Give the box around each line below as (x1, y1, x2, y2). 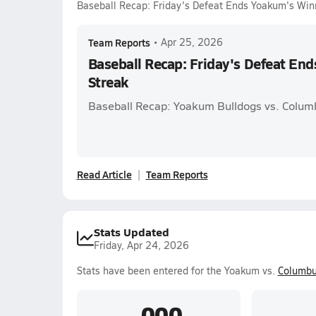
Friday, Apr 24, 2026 (93, 238, 189, 252)
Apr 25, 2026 (160, 35, 223, 49)
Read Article (76, 167, 132, 181)
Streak (87, 72, 128, 92)
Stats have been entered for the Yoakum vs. (76, 264, 278, 277)
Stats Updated (93, 224, 169, 240)
